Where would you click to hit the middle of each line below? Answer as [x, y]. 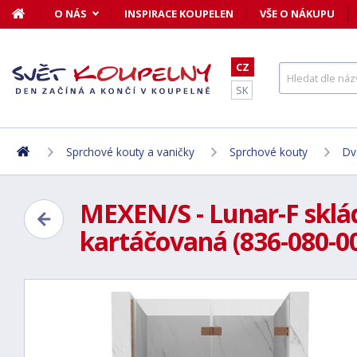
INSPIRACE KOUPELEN [179, 14]
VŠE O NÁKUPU [297, 14]
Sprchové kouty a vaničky [130, 151]
